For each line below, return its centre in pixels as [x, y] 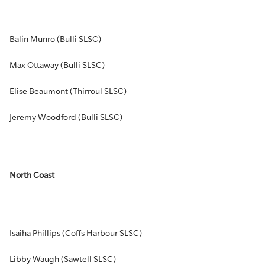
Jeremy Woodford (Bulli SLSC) [66, 117]
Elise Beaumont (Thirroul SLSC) [68, 91]
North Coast [32, 175]
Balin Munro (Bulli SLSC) [55, 39]
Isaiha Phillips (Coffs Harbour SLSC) [76, 233]
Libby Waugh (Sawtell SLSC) [63, 259]
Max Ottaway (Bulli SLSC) [57, 65]
